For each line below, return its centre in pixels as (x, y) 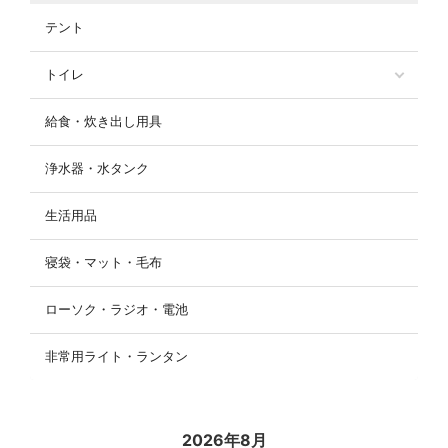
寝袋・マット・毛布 (103, 263)
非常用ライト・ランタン (116, 357)
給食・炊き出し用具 (103, 122)
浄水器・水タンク (97, 169)
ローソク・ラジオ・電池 (116, 310)
